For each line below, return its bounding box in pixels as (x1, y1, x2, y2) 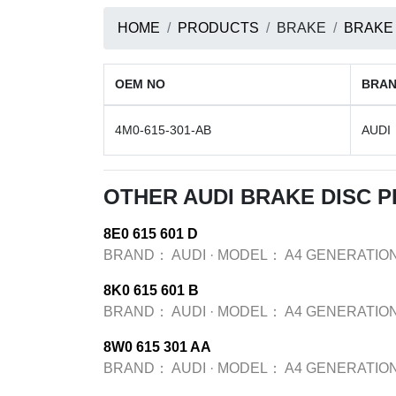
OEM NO (115, 77, 165, 91)
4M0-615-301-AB (115, 123, 211, 137)
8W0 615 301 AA (103, 339, 211, 354)
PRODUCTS (178, 20, 259, 35)
